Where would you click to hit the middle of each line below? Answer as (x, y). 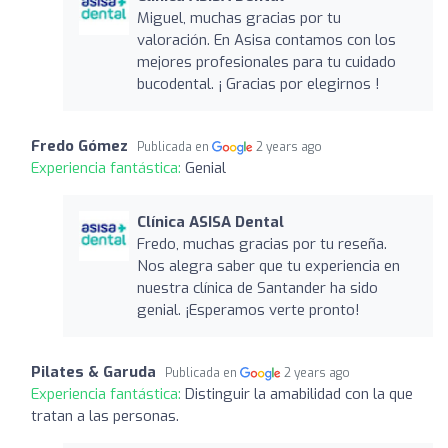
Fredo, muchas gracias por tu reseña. (261, 243)
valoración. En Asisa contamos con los (266, 39)
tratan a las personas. (105, 415)
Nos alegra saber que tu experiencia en (268, 265)
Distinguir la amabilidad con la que (299, 393)
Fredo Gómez (79, 145)
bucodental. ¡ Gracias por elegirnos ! (258, 83)
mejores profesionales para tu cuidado (266, 61)
